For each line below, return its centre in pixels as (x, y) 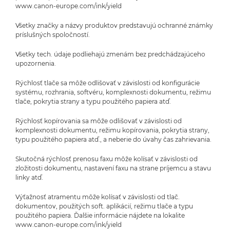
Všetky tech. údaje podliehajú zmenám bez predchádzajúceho (110, 54)
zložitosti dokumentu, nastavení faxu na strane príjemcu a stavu (113, 168)
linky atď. (29, 177)
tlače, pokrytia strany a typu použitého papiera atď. (93, 101)
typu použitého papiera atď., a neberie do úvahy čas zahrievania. (113, 139)
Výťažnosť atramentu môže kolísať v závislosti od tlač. (98, 197)
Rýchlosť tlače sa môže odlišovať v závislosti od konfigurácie (108, 83)
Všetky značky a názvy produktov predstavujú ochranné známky (114, 25)
